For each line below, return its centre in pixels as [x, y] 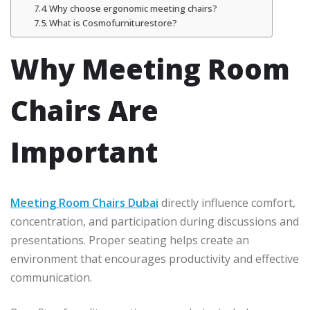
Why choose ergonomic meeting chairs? [134, 8]
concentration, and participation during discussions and [155, 221]
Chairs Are [84, 110]
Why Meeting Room [150, 69]
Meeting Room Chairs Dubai [84, 202]
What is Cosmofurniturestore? [113, 22]
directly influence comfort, [227, 202]
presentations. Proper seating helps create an [130, 240]
